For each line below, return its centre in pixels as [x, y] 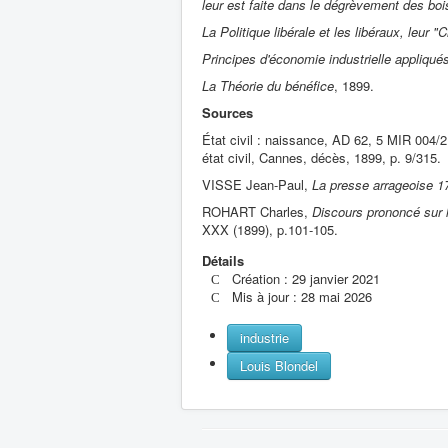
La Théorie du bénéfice [268, 85]
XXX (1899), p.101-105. [270, 229]
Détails [223, 260]
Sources [227, 112]
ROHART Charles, [257, 211]
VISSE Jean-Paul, [257, 184]
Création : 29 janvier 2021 [306, 278]
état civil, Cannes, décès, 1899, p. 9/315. [321, 157]
